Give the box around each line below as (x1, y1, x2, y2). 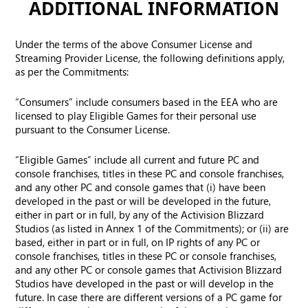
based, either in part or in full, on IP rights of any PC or (15, 235, 261, 249)
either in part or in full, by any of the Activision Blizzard (15, 208, 265, 221)
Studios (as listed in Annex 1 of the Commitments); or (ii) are (15, 221, 289, 235)
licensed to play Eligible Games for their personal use (15, 109, 257, 122)
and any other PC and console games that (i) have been (15, 180, 266, 194)
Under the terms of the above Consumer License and (15, 37, 253, 51)
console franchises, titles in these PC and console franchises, (15, 166, 285, 180)
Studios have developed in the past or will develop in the (15, 276, 274, 290)
